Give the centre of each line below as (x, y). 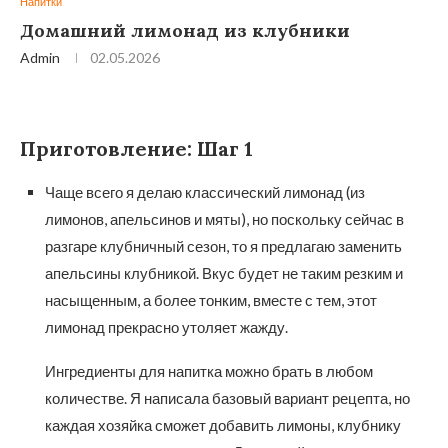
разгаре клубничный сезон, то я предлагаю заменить (223, 246)
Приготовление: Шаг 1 (136, 149)
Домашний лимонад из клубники (185, 31)
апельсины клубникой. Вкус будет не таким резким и (224, 273)
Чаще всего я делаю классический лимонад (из (205, 192)
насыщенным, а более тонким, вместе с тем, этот (211, 300)
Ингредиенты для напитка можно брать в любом (209, 371)
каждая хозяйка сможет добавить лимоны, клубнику (223, 425)
